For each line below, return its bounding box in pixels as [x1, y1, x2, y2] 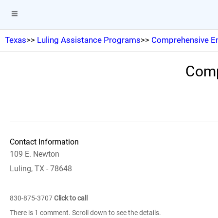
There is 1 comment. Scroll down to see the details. [10, 209, 161, 217]
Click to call [54, 194, 88, 202]
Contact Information [10, 137, 79, 146]
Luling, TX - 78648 [10, 164, 72, 173]
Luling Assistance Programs [37, 35, 141, 45]
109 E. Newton [10, 149, 59, 159]
